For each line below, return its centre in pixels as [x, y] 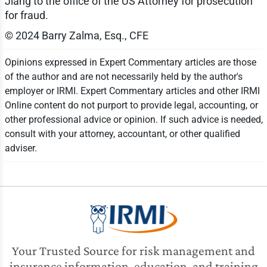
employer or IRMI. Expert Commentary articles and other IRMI [132, 91]
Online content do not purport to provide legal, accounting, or [131, 105]
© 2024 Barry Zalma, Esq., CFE [76, 36]
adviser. [21, 148]
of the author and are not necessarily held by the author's [123, 77]
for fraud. [26, 15]
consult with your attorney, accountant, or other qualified [122, 134]
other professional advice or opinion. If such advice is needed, [133, 120]
